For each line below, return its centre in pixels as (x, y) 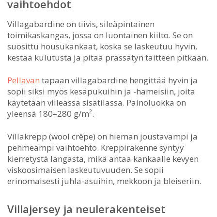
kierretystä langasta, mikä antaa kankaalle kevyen (103, 158)
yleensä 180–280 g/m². (51, 113)
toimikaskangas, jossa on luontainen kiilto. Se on (100, 35)
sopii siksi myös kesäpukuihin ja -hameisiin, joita (101, 91)
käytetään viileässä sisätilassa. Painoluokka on (97, 102)
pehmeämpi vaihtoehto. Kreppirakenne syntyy (96, 147)
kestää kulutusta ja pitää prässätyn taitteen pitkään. (108, 57)
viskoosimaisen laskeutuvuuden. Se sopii (85, 170)
